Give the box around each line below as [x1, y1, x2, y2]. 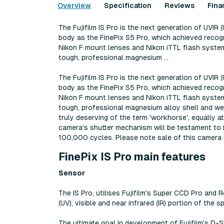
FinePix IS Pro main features [58, 151, 205, 163]
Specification [104, 1, 151, 9]
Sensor [58, 168, 85, 177]
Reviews [164, 1, 194, 9]
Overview [57, 1, 91, 9]
